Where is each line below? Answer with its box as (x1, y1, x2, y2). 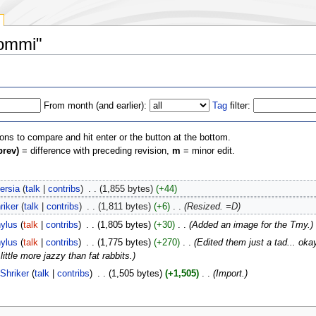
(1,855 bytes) (99, 184, 153, 195)
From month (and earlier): (44, 100, 147, 111)
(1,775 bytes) (97, 237, 151, 248)
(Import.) (212, 269, 248, 279)
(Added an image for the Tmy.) (188, 219, 313, 230)
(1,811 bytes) (97, 202, 151, 212)
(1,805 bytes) (97, 219, 151, 230)
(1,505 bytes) (108, 269, 162, 279)
